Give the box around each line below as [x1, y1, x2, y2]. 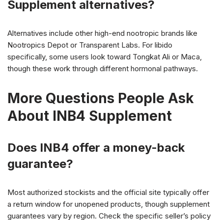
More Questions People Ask [7, 90, 194, 107]
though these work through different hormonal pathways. [7, 64, 198, 74]
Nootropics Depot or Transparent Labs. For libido [7, 40, 172, 50]
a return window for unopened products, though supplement [7, 199, 210, 209]
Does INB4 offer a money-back [7, 140, 185, 155]
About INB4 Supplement [7, 108, 172, 125]
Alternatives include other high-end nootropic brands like [7, 28, 197, 38]
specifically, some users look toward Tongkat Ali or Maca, [7, 52, 202, 62]
